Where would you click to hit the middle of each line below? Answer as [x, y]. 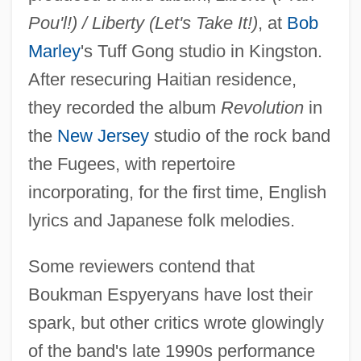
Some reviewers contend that [141, 266]
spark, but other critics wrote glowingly [176, 322]
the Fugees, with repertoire [131, 164]
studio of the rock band [239, 135]
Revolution [262, 107]
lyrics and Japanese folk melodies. [161, 220]
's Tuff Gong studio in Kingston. [201, 51]
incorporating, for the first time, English [177, 192]
